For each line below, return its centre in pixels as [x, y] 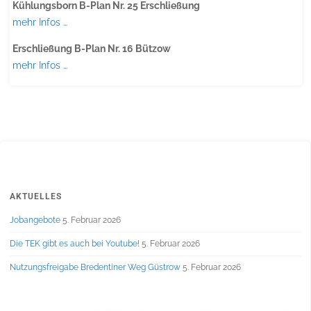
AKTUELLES [35, 196]
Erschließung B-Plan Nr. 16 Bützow [91, 48]
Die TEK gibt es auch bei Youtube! [74, 243]
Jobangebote [35, 220]
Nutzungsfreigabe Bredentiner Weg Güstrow [95, 267]
